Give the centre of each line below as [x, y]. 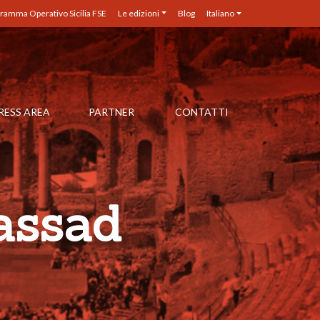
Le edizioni [138, 13]
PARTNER [112, 112]
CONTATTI [202, 112]
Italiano [220, 13]
